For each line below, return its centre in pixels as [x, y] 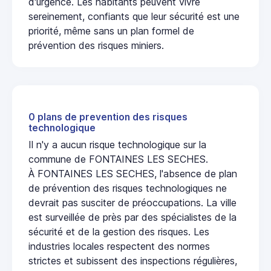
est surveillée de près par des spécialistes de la [132, 217]
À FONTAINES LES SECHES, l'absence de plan [133, 173]
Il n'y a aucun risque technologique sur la [117, 144]
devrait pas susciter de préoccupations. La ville [132, 202]
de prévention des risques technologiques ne [128, 188]
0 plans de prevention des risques [108, 117]
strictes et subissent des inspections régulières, [133, 260]
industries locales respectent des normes [119, 246]
